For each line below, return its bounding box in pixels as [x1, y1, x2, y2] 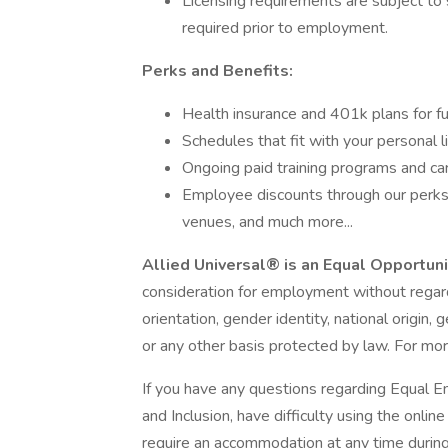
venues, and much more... [182, 211, 353, 233]
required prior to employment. [182, 17, 388, 39]
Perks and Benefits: [142, 60, 293, 82]
